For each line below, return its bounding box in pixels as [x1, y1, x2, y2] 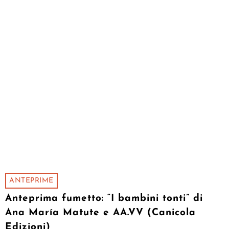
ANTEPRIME [9, 177, 54, 185]
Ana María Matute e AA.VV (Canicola [5, 208, 196, 218]
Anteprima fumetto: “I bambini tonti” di [5, 194, 203, 204]
